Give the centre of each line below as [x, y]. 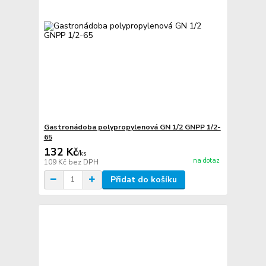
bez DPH [83, 162]
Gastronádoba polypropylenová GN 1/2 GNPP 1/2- [132, 127]
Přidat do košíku [143, 179]
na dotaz [206, 161]
